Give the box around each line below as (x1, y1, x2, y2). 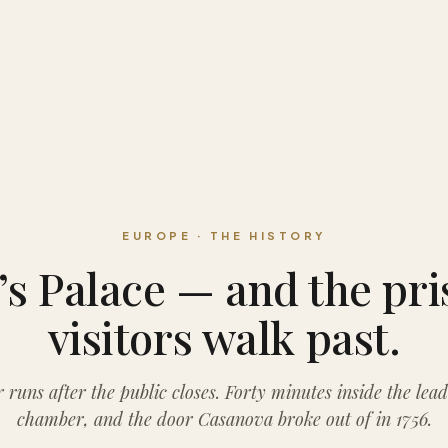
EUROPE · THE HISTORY (122, 229, 326, 242)
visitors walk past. (47, 307, 401, 366)
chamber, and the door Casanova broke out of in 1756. (16, 407, 432, 431)
